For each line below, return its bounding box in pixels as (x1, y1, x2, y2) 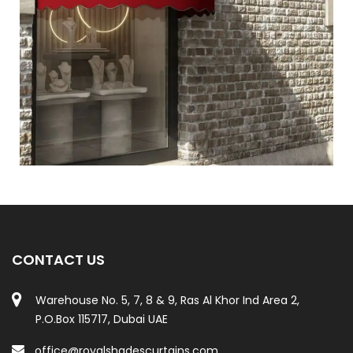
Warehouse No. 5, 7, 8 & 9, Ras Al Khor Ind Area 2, (35, 292, 299, 308)
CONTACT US (12, 249, 105, 269)
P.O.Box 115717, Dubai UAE (35, 310, 168, 327)
